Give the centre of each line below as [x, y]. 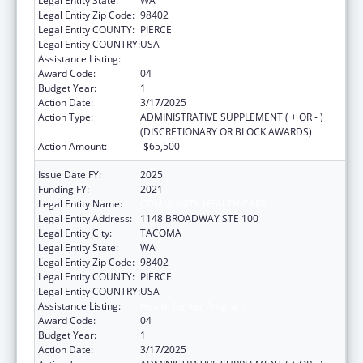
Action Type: [66, 117]
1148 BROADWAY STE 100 [199, 218]
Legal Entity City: [75, 233]
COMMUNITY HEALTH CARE [203, 203]
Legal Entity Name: [80, 203]
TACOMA [161, 233]
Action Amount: [73, 146]
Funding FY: [64, 189]
